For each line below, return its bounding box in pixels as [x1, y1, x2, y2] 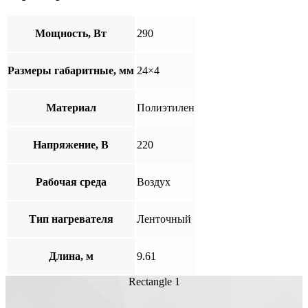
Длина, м [48, 250, 93, 262]
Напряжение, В [33, 138, 109, 151]
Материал [45, 101, 96, 113]
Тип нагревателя [28, 212, 113, 225]
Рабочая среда [35, 175, 107, 188]
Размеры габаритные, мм [8, 64, 134, 76]
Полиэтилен [137, 101, 195, 113]
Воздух [137, 175, 170, 188]
